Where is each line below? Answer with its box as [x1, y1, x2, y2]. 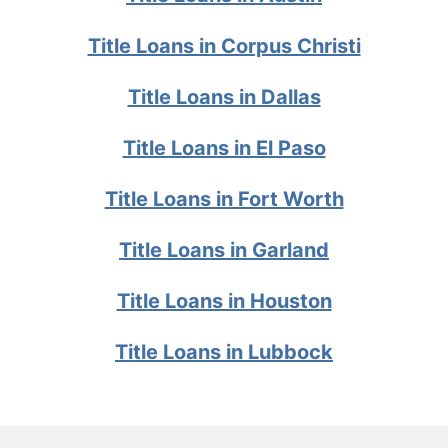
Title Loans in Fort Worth [104, 187, 344, 212]
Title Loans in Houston [116, 289, 332, 314]
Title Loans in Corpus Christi [87, 34, 361, 59]
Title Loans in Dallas [127, 85, 321, 110]
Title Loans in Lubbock [115, 340, 333, 365]
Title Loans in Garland [119, 238, 329, 263]
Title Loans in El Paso [122, 136, 326, 161]
